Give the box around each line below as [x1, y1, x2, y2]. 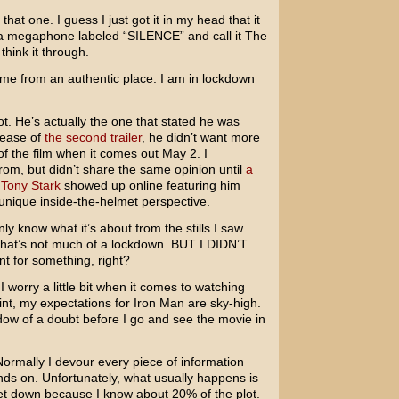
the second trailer [44, 130, 142, 144]
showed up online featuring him [60, 178, 240, 192]
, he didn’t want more [141, 130, 260, 144]
